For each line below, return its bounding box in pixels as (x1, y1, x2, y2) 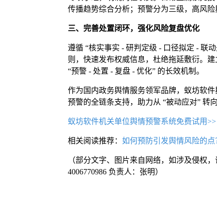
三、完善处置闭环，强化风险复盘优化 (67, 24, 200, 32)
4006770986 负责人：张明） (67, 167, 163, 176)
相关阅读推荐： (67, 136, 122, 145)
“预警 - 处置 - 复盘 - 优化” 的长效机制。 (67, 66, 204, 75)
